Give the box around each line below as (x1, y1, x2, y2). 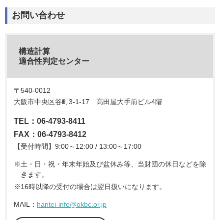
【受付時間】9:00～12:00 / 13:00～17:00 (14, 142, 141, 150)
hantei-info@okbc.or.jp (37, 200, 107, 208)
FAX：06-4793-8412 (14, 130, 86, 138)
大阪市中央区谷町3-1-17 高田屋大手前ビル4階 (14, 97, 162, 106)
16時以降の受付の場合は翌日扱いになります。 (21, 182, 166, 191)
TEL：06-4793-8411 (14, 116, 93, 125)
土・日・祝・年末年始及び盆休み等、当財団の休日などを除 (21, 160, 206, 168)
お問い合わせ (12, 10, 65, 21)
